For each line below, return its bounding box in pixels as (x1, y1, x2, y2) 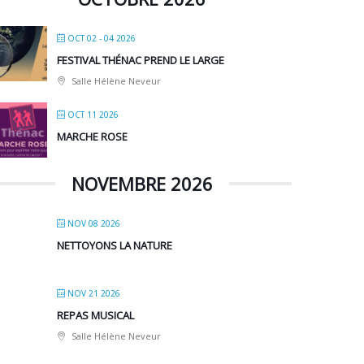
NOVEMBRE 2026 (71, 171, 213, 197)
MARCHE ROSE (57, 129, 128, 145)
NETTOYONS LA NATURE (57, 238, 173, 253)
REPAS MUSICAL (57, 308, 135, 323)
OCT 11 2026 (67, 109, 119, 121)
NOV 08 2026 (67, 218, 121, 230)
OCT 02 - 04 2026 (67, 32, 136, 45)
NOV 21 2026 (67, 288, 121, 300)
